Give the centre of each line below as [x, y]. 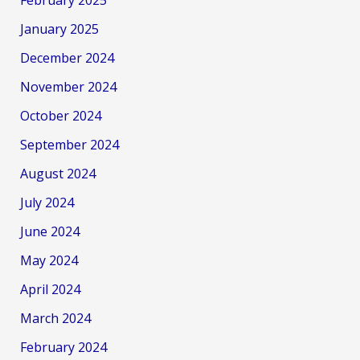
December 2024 [67, 57]
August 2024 [57, 173]
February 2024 [63, 347]
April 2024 [50, 289]
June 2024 [49, 231]
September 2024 [69, 144]
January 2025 [59, 29]
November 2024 [68, 86]
